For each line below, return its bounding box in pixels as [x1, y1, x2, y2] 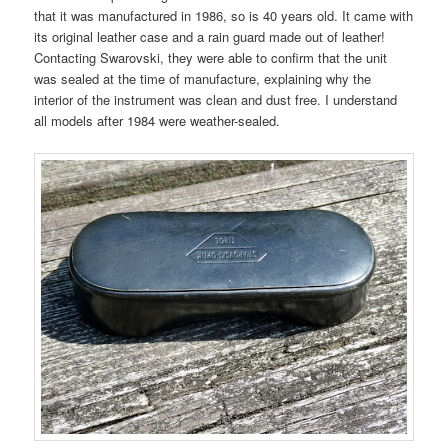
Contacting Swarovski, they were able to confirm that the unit [34, 48, 388, 68]
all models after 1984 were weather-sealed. [34, 111, 281, 131]
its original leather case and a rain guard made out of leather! [34, 27, 386, 47]
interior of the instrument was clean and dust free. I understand [34, 90, 398, 110]
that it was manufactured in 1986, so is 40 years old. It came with [34, 6, 414, 26]
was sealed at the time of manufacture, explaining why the [34, 69, 372, 89]
